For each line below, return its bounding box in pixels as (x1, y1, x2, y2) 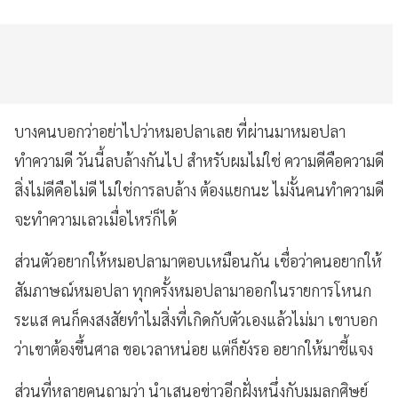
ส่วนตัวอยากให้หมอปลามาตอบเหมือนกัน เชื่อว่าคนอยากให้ (14, 251, 382, 271)
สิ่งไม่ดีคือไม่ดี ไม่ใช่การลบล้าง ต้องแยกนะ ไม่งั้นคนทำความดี (14, 179, 384, 200)
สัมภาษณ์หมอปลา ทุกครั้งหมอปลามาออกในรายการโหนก (14, 280, 371, 300)
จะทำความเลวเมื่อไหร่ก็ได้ (14, 209, 177, 229)
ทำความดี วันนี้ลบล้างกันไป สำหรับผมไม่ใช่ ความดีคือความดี (14, 150, 384, 171)
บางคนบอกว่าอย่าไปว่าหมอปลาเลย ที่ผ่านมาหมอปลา (14, 121, 346, 141)
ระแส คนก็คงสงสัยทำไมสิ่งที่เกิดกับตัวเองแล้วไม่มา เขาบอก (14, 309, 378, 330)
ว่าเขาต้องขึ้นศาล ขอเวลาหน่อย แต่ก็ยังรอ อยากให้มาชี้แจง (14, 338, 373, 359)
